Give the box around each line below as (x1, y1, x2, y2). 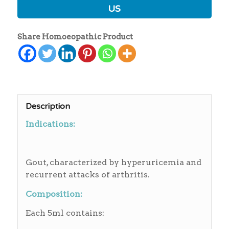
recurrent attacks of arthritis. (25, 170, 150, 180)
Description (25, 101, 70, 112)
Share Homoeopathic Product (17, 32, 133, 42)
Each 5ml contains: (25, 208, 104, 218)
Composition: (25, 189, 82, 199)
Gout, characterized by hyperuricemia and (25, 157, 201, 168)
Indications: (25, 119, 75, 129)
